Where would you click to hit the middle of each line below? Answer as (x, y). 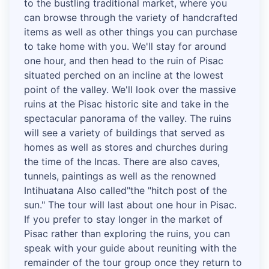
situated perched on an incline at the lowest (124, 75)
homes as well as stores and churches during (126, 147)
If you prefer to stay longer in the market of (123, 219)
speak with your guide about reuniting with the (130, 248)
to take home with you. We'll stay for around (125, 47)
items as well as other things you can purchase (131, 32)
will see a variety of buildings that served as (124, 133)
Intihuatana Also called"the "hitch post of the (125, 191)
